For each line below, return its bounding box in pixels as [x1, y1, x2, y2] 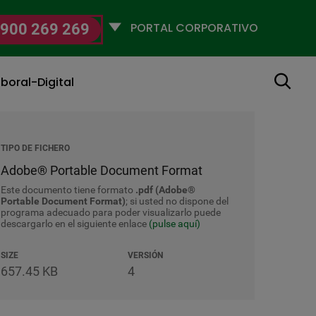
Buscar [274, 72, 308, 85]
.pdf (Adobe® [135, 184, 195, 195]
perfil [122, 44, 149, 57]
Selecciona [122, 17, 178, 30]
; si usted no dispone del [126, 195, 229, 207]
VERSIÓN [128, 250, 163, 260]
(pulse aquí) [149, 218, 200, 229]
